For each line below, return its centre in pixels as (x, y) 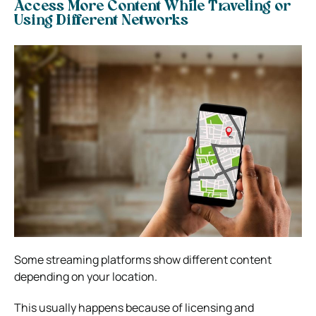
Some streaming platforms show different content (143, 259)
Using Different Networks (101, 21)
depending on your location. (86, 276)
